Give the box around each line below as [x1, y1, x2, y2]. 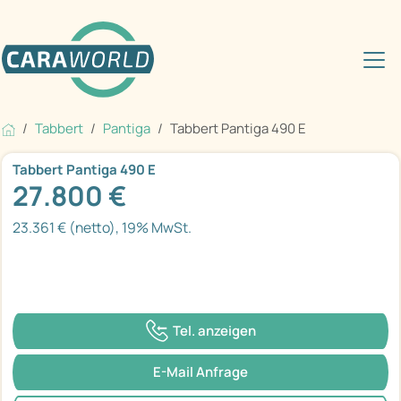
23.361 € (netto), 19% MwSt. [13, 218, 192, 238]
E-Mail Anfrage [153, 362, 248, 381]
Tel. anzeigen [172, 320, 256, 340]
